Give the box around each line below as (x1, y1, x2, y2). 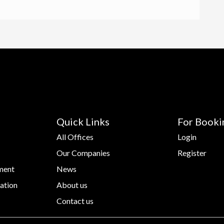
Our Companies (56, 148, 110, 158)
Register (177, 148, 206, 158)
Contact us (56, 196, 94, 206)
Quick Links (56, 115, 110, 128)
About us (56, 180, 88, 190)
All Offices (56, 132, 94, 142)
